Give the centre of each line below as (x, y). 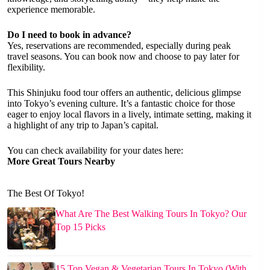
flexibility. (26, 67)
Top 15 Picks (80, 227)
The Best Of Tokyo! (46, 193)
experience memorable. (51, 9)
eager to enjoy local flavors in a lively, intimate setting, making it (129, 114)
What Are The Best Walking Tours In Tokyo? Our (151, 214)
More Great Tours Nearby (61, 161)
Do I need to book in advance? (69, 34)
